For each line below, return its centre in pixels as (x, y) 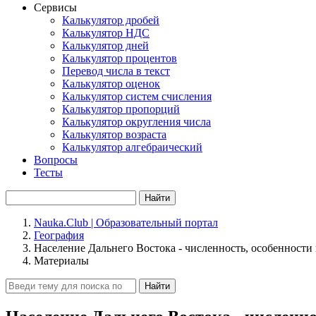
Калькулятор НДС (106, 33)
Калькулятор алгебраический (132, 147)
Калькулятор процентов (120, 58)
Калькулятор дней (105, 45)
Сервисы (55, 7)
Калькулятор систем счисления (137, 96)
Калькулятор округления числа (136, 122)
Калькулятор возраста (114, 134)
